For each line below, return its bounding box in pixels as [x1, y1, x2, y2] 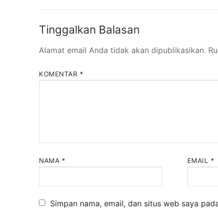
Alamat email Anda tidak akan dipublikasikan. [39, 45, 206, 55]
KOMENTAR [39, 70, 80, 78]
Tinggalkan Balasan [39, 23, 140, 36]
